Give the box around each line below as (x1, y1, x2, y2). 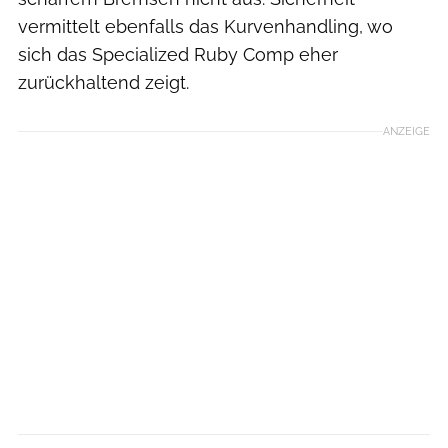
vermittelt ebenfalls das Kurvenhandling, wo (18, 16, 393, 38)
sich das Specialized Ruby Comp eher (18, 44, 338, 66)
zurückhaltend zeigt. (18, 72, 189, 94)
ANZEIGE (383, 124, 430, 139)
